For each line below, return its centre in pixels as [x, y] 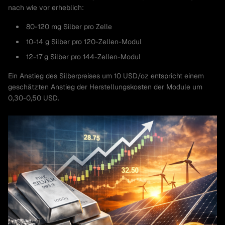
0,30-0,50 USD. [34, 98]
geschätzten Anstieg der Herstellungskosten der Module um [105, 87]
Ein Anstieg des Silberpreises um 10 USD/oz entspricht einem [106, 76]
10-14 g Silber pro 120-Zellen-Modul [84, 42]
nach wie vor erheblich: [46, 8]
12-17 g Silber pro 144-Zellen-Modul [83, 57]
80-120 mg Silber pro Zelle [69, 27]
